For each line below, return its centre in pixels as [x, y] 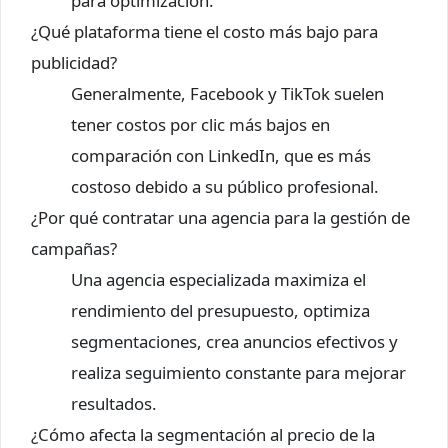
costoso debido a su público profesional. [225, 187]
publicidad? [74, 63]
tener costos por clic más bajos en [200, 125]
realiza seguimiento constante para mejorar [238, 373]
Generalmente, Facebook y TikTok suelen [227, 94]
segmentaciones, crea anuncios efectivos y [234, 342]
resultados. [114, 404]
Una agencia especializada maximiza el [218, 280]
